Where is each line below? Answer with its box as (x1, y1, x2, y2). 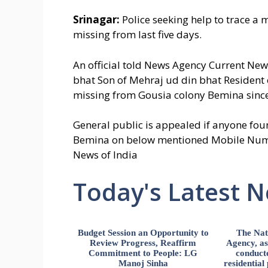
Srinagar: (73, 13, 120, 27)
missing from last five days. (73, 28, 202, 42)
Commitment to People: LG (89, 248, 198, 258)
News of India (73, 148, 138, 162)
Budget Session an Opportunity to (77, 227, 209, 237)
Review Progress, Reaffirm (90, 237, 197, 248)
